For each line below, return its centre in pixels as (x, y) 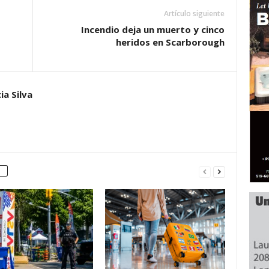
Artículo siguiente (194, 14)
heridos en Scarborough (170, 42)
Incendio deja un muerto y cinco (153, 29)
